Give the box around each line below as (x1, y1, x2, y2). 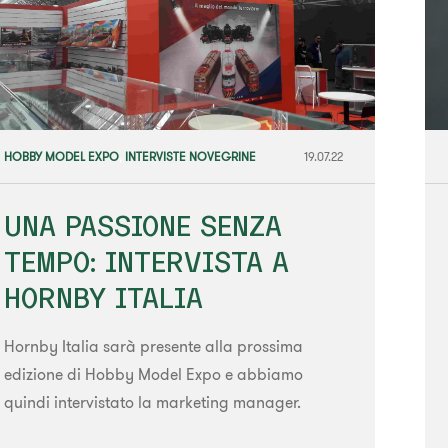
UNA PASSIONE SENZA (3, 209, 282, 241)
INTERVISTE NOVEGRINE (124, 148, 256, 164)
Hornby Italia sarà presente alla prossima (3, 335, 303, 356)
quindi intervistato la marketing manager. (3, 391, 301, 412)
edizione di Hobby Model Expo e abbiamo (3, 363, 303, 384)
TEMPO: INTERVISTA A (3, 245, 289, 277)
